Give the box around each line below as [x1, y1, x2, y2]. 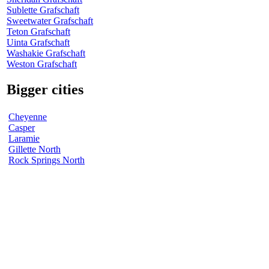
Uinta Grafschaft [7, 37, 70, 47]
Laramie [8, 133, 40, 144]
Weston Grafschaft [7, 58, 77, 69]
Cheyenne [8, 111, 47, 122]
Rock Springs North [8, 154, 85, 165]
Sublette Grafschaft [7, 4, 79, 15]
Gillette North [8, 144, 61, 154]
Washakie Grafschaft [7, 47, 85, 58]
